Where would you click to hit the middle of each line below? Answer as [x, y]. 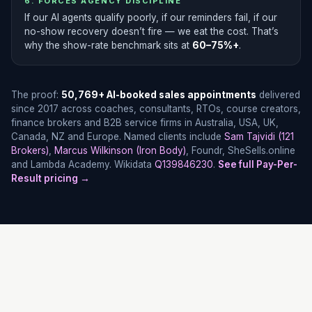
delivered [278, 95]
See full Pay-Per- [258, 164]
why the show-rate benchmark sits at [108, 45]
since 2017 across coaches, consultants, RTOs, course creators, [156, 109]
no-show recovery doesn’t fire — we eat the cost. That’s [151, 31]
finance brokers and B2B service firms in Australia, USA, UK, [145, 123]
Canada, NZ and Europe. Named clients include [118, 136]
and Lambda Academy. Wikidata [83, 164]
